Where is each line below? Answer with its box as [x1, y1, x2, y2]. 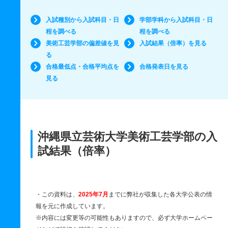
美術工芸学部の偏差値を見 [46, 40, 119, 47]
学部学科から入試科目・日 [139, 16, 213, 23]
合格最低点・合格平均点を [46, 63, 119, 70]
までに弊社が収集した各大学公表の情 [108, 191, 212, 198]
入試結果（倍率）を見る [139, 40, 207, 47]
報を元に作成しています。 [36, 203, 109, 210]
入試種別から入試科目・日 [46, 16, 119, 23]
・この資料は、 [36, 191, 78, 198]
